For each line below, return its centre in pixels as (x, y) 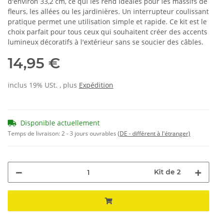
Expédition (96, 85)
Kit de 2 (167, 172)
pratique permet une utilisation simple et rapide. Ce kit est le (107, 22)
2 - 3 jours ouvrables (90, 134)
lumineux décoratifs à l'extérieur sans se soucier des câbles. (106, 42)
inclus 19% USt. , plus (43, 85)
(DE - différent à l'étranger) (154, 134)
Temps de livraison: (35, 134)
